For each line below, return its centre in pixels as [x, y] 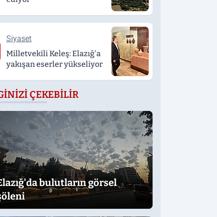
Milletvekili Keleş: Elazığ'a [54, 54]
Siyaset [19, 39]
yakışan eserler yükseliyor [54, 64]
